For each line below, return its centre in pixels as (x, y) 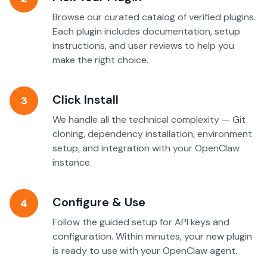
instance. (72, 162)
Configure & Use (99, 202)
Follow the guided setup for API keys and (141, 222)
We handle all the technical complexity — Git (149, 119)
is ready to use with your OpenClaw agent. (145, 251)
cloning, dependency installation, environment (152, 134)
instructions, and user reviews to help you (143, 46)
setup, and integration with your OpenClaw (146, 148)
